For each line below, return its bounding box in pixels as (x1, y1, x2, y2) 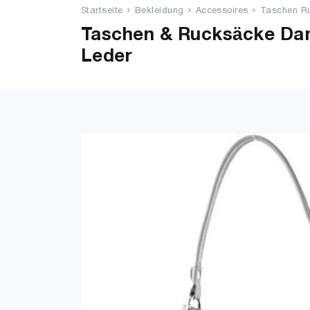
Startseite (81, 7, 123, 15)
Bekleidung (134, 7, 184, 15)
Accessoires (195, 7, 248, 15)
